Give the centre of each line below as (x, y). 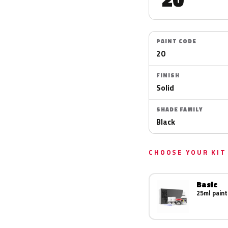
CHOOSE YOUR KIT (188, 152)
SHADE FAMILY (179, 109)
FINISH (168, 75)
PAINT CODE (176, 41)
